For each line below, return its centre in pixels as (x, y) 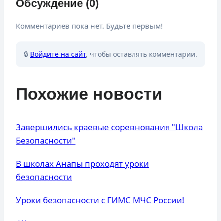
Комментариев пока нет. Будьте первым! (89, 25)
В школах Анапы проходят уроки (82, 163)
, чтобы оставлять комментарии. (142, 54)
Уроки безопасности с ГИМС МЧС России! (100, 200)
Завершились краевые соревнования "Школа (109, 127)
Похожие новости (89, 93)
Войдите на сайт (58, 54)
